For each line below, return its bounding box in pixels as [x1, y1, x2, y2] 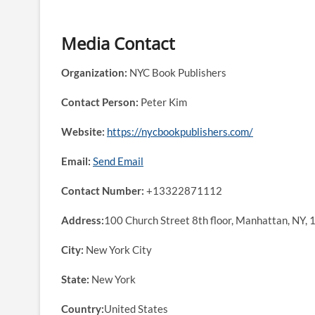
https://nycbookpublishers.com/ [107, 125, 253, 138]
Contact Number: [61, 184, 144, 197]
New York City [84, 243, 152, 256]
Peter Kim [139, 96, 187, 108]
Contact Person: [61, 96, 139, 108]
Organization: [61, 66, 127, 79]
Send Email [93, 155, 143, 167]
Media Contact [61, 32, 175, 55]
